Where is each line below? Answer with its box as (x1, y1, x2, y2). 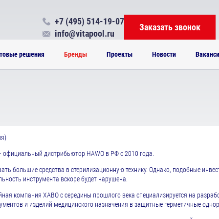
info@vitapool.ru (55, 28, 114, 39)
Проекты (106, 50, 132, 58)
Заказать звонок (139, 22, 200, 32)
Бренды (64, 50, 87, 58)
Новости (152, 50, 176, 58)
